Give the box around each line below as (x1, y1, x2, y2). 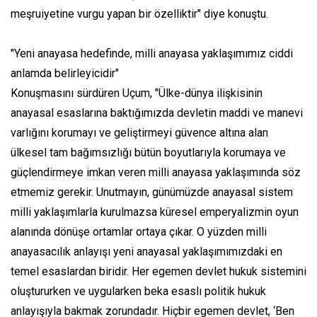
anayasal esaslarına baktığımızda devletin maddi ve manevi (11, 106, 303, 120)
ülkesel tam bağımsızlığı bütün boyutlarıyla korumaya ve (11, 146, 286, 160)
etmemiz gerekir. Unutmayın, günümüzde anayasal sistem (11, 185, 293, 200)
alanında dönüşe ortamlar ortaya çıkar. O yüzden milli (11, 225, 267, 239)
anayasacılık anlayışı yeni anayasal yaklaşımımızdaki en (11, 245, 282, 259)
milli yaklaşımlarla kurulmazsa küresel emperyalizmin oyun (11, 205, 299, 219)
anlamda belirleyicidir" (11, 67, 119, 81)
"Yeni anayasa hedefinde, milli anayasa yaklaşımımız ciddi (11, 47, 293, 61)
